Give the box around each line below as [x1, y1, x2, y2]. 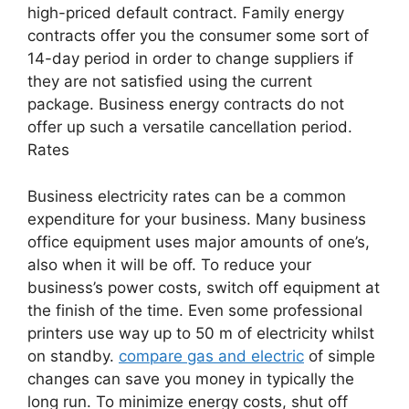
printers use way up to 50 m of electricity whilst [27, 323, 374, 342]
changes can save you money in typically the [27, 369, 354, 388]
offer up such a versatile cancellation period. [27, 118, 352, 137]
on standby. [27, 346, 119, 365]
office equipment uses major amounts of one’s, [27, 232, 370, 251]
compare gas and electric [119, 346, 304, 365]
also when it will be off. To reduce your [27, 255, 311, 274]
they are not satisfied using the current [27, 72, 312, 91]
